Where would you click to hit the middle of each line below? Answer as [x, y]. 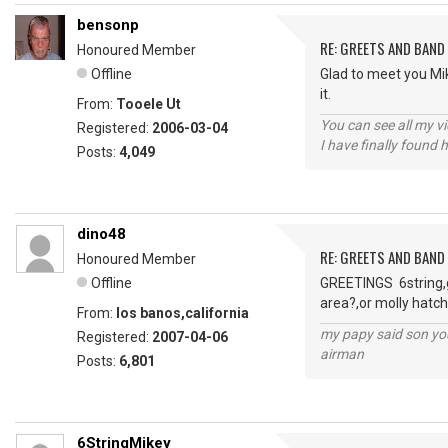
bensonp [108, 25]
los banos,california [182, 313]
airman [342, 354]
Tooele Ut [148, 104]
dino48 [101, 234]
